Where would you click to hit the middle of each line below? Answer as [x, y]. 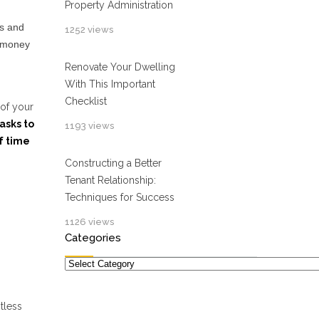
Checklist [86, 101]
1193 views [89, 126]
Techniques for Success [120, 197]
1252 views [89, 30]
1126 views [89, 222]
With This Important [110, 84]
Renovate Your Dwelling [120, 67]
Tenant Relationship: [110, 180]
